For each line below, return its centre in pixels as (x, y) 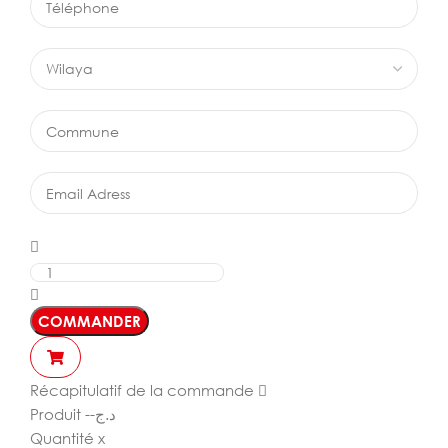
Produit (55, 414)
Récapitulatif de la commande (142, 390)
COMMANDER (89, 321)
